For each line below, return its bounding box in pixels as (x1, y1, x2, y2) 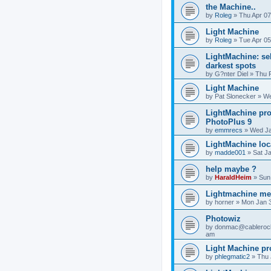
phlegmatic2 (215, 252, 250, 260)
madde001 (215, 148, 246, 156)
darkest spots (206, 60, 256, 70)
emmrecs (215, 126, 243, 134)
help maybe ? (206, 164, 256, 174)
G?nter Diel (215, 70, 248, 77)
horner (215, 198, 234, 206)
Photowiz (206, 214, 241, 223)
